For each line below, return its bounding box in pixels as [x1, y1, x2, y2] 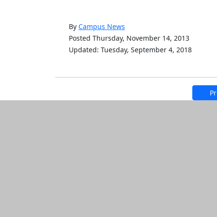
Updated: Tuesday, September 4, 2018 [69, 45, 192, 54]
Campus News [78, 22, 125, 31]
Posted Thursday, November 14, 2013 [69, 33, 189, 43]
